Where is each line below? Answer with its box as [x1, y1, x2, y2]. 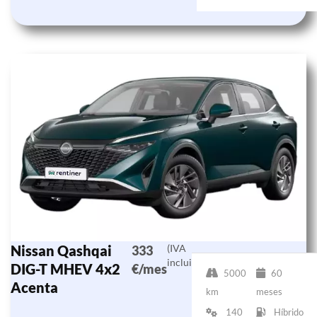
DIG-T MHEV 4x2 [11, 260, 120, 277]
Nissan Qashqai [11, 241, 112, 259]
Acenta [11, 278, 58, 296]
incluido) [167, 255, 207, 268]
